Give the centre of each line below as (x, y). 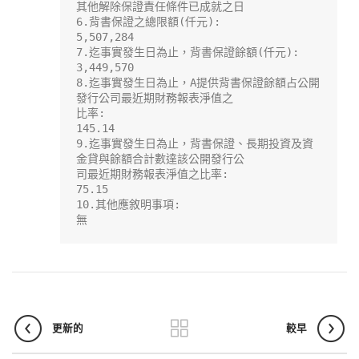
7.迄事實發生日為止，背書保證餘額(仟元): (188, 52)
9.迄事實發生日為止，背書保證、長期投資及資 (195, 144)
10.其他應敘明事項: (128, 205)
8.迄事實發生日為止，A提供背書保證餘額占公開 (198, 83)
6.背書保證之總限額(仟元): (148, 22)
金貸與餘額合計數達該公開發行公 (160, 159)
